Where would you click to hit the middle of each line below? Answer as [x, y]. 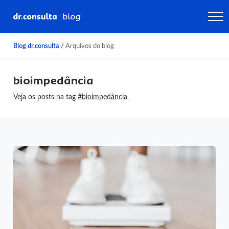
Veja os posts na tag [46, 97]
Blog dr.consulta [37, 46]
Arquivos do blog [89, 46]
